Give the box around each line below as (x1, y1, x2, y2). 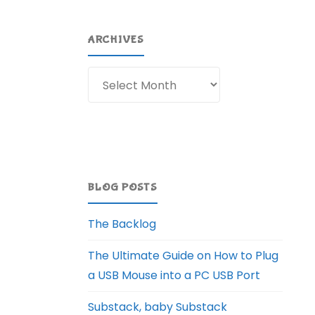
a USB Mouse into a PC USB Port (88, 267, 261, 284)
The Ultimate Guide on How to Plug (88, 247, 279, 264)
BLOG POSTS (88, 181, 158, 195)
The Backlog (88, 216, 157, 233)
